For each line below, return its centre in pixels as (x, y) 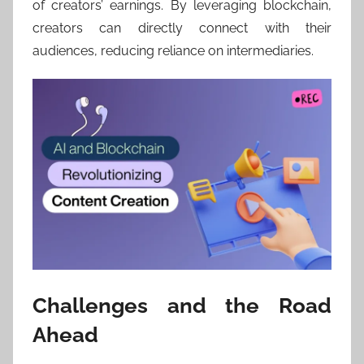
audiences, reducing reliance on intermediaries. (173, 50)
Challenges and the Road (182, 306)
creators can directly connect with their (182, 28)
